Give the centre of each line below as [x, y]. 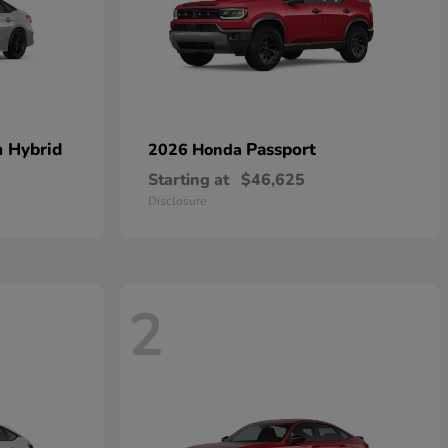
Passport [281, 149]
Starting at [188, 180]
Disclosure [177, 201]
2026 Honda [197, 150]
